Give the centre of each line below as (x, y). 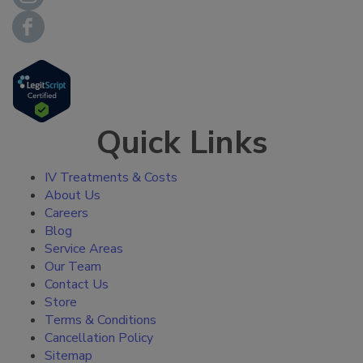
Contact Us (77, 285)
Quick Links (181, 143)
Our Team (73, 267)
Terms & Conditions (100, 320)
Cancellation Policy (99, 338)
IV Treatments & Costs (111, 178)
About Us (73, 196)
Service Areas (84, 249)
